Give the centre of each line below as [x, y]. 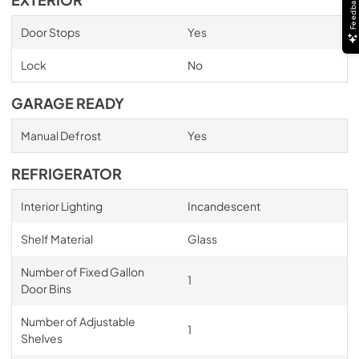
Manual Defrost [61, 135]
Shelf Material [56, 239]
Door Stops [50, 32]
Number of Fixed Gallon [82, 272]
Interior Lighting [61, 206]
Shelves [41, 338]
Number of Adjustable [78, 321]
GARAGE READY [68, 103]
